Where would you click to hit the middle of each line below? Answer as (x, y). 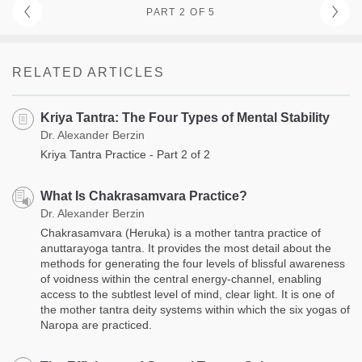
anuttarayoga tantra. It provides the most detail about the (186, 248)
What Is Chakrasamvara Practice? (144, 196)
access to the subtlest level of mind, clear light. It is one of (187, 294)
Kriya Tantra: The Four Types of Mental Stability (185, 117)
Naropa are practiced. (96, 324)
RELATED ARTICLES (88, 72)
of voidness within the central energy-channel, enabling (181, 278)
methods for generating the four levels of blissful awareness (193, 263)
